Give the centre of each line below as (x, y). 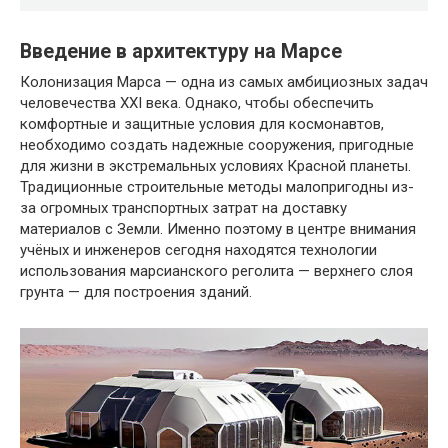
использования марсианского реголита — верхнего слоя (216, 270)
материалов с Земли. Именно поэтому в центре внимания (218, 228)
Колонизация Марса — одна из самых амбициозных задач (224, 81)
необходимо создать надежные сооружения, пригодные (217, 144)
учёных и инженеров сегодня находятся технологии (198, 249)
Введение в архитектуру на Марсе (181, 51)
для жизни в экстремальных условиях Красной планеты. (215, 165)
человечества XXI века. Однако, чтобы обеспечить (197, 102)
